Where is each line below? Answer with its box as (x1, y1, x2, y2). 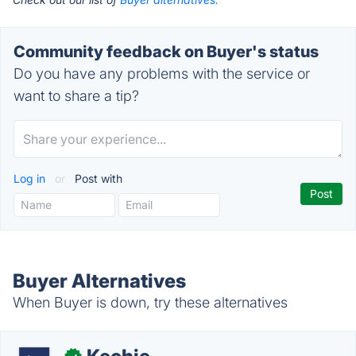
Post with (72, 172, 122, 185)
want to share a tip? (14, 87, 139, 104)
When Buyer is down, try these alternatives (13, 294, 288, 311)
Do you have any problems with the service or (14, 65, 310, 82)
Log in (14, 172, 48, 185)
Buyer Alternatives (13, 269, 186, 292)
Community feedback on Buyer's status (14, 42, 319, 61)
